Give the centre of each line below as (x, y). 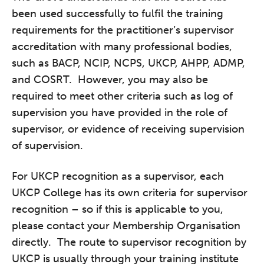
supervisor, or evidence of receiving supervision (128, 129)
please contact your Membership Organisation (126, 226)
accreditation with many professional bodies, (122, 47)
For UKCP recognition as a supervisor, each (118, 176)
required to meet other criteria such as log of (122, 96)
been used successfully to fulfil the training (118, 14)
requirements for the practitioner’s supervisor (123, 30)
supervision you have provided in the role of (120, 113)
